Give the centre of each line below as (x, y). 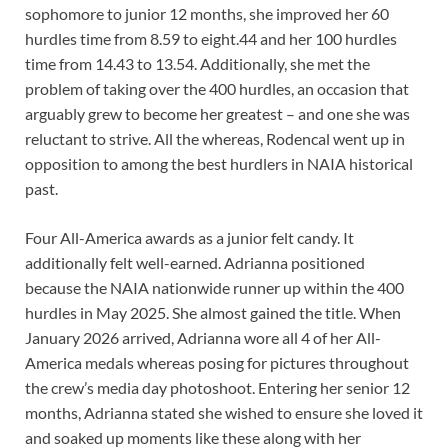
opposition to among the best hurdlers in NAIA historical (219, 164)
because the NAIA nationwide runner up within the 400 (214, 288)
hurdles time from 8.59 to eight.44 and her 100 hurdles (211, 39)
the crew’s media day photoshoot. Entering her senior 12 (217, 388)
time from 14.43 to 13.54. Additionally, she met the (197, 64)
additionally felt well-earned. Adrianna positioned (195, 263)
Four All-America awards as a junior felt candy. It (189, 238)
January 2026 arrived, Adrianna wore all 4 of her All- (203, 338)
